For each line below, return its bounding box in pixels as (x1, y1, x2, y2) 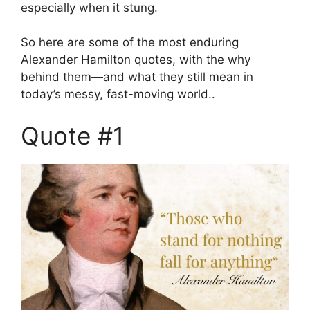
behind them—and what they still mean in (21, 70, 253, 84)
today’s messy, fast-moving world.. (21, 87, 215, 102)
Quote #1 (21, 120, 124, 150)
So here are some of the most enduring (21, 35, 239, 50)
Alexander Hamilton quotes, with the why (21, 53, 250, 67)
